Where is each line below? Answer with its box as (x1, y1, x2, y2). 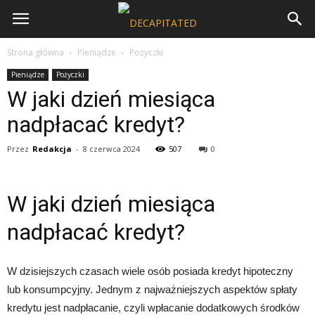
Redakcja (32, 143, 72, 154)
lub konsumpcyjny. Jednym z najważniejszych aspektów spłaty (7, 283, 297, 295)
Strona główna (7, 46, 64, 58)
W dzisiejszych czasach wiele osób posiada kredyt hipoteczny (7, 265, 293, 277)
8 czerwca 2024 (83, 143, 140, 154)
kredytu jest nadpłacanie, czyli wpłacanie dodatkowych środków (7, 302, 300, 314)
